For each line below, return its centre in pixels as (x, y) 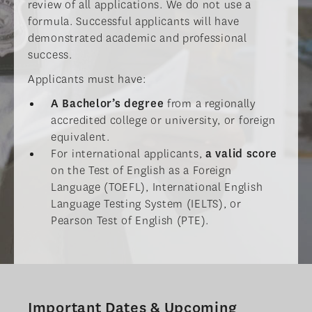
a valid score (242, 154)
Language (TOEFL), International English (157, 187)
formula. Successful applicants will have (134, 22)
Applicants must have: (87, 79)
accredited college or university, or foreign (163, 120)
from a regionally (212, 104)
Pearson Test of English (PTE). (130, 221)
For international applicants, (128, 154)
